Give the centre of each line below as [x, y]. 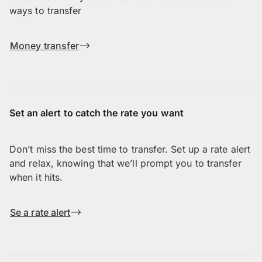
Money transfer [45, 45]
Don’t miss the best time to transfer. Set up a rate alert [130, 149]
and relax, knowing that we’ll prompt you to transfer [125, 163]
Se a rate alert [40, 213]
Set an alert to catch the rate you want [96, 113]
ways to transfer [46, 10]
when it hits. [36, 177]
